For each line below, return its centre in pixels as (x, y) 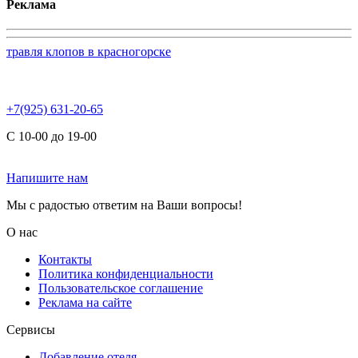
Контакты (65, 260)
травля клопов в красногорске (89, 52)
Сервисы (31, 330)
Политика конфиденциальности (126, 274)
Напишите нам (47, 178)
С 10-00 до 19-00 (52, 137)
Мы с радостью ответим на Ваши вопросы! (124, 205)
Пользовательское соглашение (121, 288)
